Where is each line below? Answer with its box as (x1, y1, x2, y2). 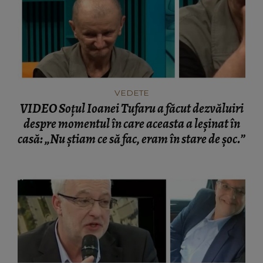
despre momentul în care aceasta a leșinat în (23, 114, 240, 133)
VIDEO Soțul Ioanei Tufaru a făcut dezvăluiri (19, 99, 244, 117)
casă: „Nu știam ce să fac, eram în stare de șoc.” (18, 130, 245, 148)
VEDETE (114, 87, 149, 97)
